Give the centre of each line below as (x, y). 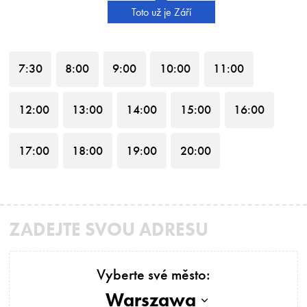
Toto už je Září (161, 12)
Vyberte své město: (153, 274)
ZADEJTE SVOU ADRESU (109, 230)
